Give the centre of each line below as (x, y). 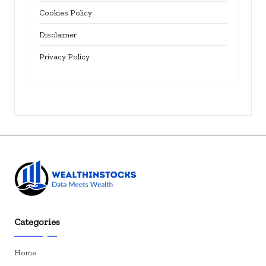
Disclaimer (58, 34)
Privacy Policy (64, 56)
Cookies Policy (66, 12)
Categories (37, 222)
